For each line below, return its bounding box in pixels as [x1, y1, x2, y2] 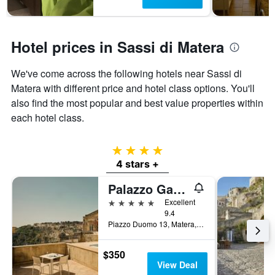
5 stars [107, 196, 136, 208]
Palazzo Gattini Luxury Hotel [173, 180, 185, 198]
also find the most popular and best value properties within [11, 96, 263, 110]
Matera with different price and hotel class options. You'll [11, 81, 255, 96]
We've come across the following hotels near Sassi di [11, 66, 242, 81]
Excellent [165, 196, 195, 207]
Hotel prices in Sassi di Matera [11, 36, 224, 58]
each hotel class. [11, 110, 84, 125]
